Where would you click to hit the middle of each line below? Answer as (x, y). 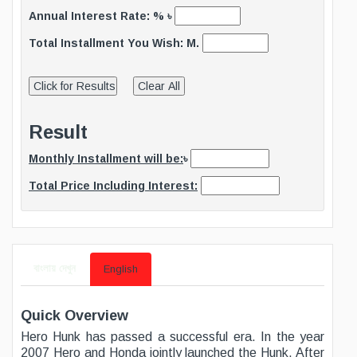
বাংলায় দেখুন (55, 268)
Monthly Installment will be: (106, 159)
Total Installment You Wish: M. (116, 43)
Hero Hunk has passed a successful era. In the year (173, 337)
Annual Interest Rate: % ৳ (102, 16)
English (121, 269)
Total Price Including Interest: (113, 186)
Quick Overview (75, 316)
